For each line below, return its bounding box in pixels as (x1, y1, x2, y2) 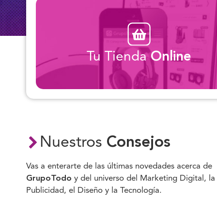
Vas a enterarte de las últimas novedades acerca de (26, 162, 212, 170)
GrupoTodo (26, 174, 72, 183)
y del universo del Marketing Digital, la (72, 174, 215, 183)
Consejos (107, 135, 170, 151)
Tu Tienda (87, 50, 151, 64)
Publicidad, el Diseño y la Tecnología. (26, 186, 162, 195)
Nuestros (40, 135, 107, 151)
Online (151, 50, 192, 64)
